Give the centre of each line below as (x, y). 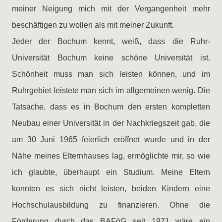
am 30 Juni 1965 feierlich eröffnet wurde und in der (111, 139)
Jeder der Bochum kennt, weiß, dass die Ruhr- (111, 41)
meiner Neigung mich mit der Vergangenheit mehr (111, 9)
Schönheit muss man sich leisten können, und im (111, 74)
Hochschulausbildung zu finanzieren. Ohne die (111, 205)
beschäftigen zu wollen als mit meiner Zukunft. (93, 25)
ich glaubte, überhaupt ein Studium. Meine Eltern (111, 172)
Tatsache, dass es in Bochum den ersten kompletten (111, 107)
